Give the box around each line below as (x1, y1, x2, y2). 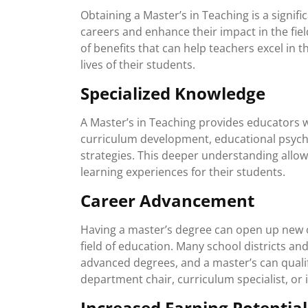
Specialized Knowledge (80, 82, 265, 104)
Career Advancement (80, 189, 254, 212)
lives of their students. (80, 57, 195, 72)
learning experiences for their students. (80, 164, 285, 179)
